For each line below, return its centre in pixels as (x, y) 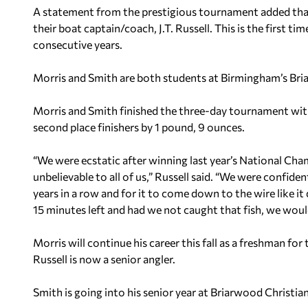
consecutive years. (78, 44)
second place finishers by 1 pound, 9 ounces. (139, 127)
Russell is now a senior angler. (104, 259)
